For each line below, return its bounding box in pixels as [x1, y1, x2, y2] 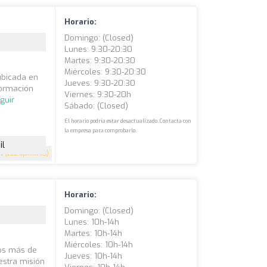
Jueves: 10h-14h [64, 251, 123, 261]
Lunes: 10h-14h [64, 217, 120, 227]
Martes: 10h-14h [64, 228, 123, 238]
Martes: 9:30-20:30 [64, 55, 136, 66]
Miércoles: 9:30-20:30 [64, 67, 147, 77]
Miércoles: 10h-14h [64, 240, 133, 250]
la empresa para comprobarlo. [64, 127, 137, 134]
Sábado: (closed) [64, 101, 129, 111]
